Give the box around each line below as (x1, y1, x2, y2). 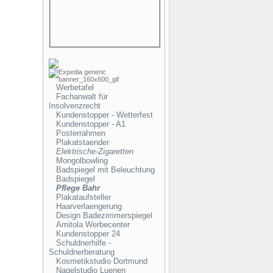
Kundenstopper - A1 (55, 119, 126, 129)
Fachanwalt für (55, 92, 108, 101)
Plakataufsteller (55, 193, 111, 202)
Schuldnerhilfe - (55, 238, 111, 247)
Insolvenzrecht (48, 101, 101, 110)
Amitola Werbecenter (55, 220, 130, 229)
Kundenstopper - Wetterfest (55, 110, 153, 119)
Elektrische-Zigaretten (55, 147, 133, 156)
